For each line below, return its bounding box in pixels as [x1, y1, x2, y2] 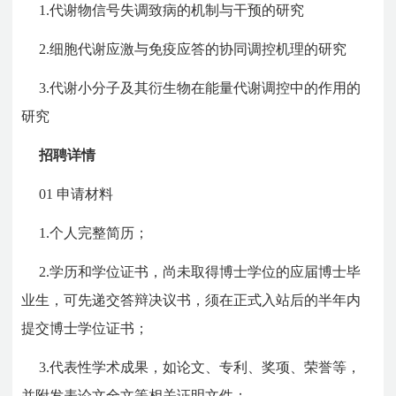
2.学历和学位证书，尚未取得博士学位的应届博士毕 [39, 263, 362, 279]
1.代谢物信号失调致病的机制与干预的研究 [39, 2, 305, 18]
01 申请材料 [39, 186, 114, 202]
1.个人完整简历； [39, 225, 149, 240]
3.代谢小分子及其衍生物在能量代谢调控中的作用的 [39, 80, 362, 95]
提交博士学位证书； [21, 320, 149, 336]
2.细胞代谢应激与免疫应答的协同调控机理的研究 [39, 41, 347, 57]
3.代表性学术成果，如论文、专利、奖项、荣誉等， [39, 359, 362, 375]
